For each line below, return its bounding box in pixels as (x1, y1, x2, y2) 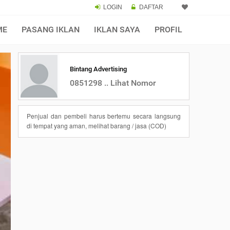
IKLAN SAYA (94, 25, 140, 34)
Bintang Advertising (70, 65, 127, 73)
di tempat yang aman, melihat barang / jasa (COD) (27, 121, 166, 130)
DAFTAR (139, 4, 163, 11)
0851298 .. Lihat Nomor (70, 78, 156, 88)
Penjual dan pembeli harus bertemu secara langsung (27, 111, 181, 120)
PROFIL (155, 25, 182, 34)
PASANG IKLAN (22, 25, 80, 34)
